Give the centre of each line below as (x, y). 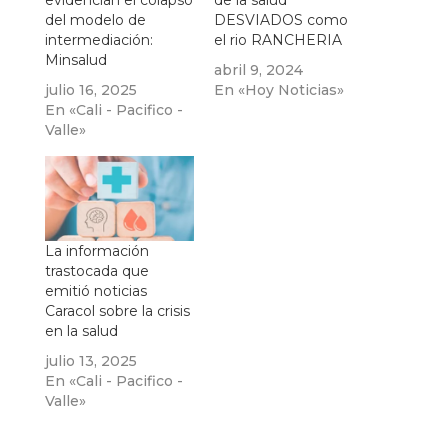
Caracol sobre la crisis (117, 311)
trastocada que (96, 271)
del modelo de (95, 20)
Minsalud (75, 60)
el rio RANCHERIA (277, 40)
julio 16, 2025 (90, 90)
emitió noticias (95, 291)
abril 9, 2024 (258, 70)
